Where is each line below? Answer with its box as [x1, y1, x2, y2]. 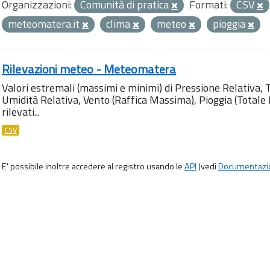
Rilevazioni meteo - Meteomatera [2, 60, 177, 78]
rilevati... [2, 104, 40, 120]
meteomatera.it [8, 16, 82, 32]
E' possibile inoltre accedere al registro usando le [2, 160, 184, 173]
